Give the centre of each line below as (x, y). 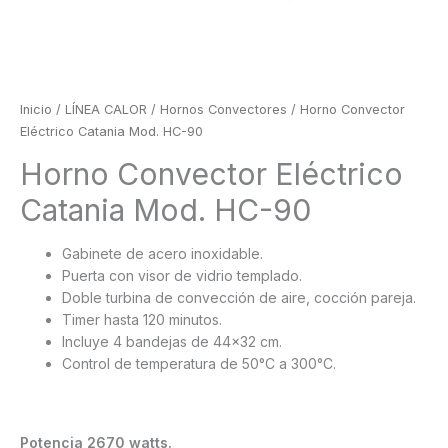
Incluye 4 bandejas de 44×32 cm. (172, 341)
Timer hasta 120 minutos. (142, 319)
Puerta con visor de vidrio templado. (182, 275)
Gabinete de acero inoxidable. (162, 253)
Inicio (36, 109)
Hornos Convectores (223, 109)
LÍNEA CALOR (106, 109)
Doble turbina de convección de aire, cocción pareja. (239, 297)
